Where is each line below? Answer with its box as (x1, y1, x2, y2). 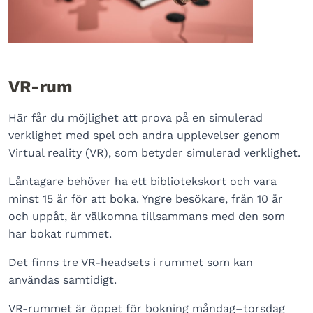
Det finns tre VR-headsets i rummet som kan (8, 256, 253, 269)
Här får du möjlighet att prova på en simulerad (8, 111, 263, 124)
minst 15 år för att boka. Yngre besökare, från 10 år (8, 192, 283, 205)
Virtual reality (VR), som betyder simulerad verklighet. (8, 146, 300, 159)
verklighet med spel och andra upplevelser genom (8, 129, 280, 142)
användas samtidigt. (8, 273, 117, 286)
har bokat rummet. (8, 227, 112, 240)
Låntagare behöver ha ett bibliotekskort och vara (8, 175, 277, 188)
